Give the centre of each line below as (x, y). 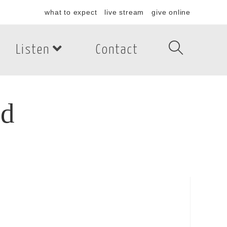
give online (171, 12)
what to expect (71, 12)
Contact (117, 50)
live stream (124, 12)
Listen (33, 50)
